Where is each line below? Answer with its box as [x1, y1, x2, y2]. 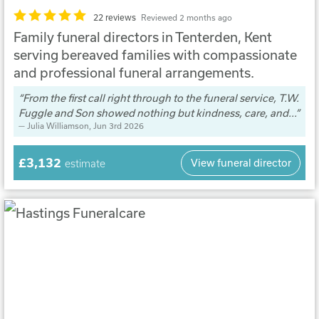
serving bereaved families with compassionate [14, 46, 298, 63]
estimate [64, 157, 105, 170]
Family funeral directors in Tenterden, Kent [14, 28, 273, 45]
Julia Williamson [26, 121, 89, 131]
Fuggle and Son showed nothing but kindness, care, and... [18, 107, 296, 120]
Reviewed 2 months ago [140, 13, 232, 23]
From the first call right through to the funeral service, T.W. [22, 92, 299, 105]
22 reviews [93, 13, 137, 23]
